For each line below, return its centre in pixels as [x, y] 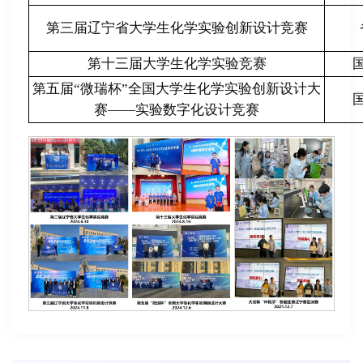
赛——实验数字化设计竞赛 [177, 110]
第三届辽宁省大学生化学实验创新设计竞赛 [177, 28]
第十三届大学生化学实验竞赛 [177, 64]
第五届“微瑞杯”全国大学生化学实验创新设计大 [177, 89]
